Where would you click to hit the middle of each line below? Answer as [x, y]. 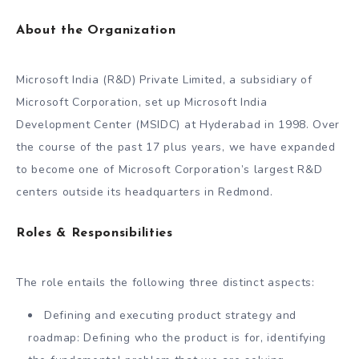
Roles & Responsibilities [95, 233]
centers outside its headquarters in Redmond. [147, 192]
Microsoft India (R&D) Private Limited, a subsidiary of [164, 80]
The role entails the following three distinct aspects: [167, 282]
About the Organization [96, 30]
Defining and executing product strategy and [171, 315]
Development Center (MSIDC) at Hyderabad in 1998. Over [178, 125]
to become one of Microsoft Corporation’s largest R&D [169, 169]
